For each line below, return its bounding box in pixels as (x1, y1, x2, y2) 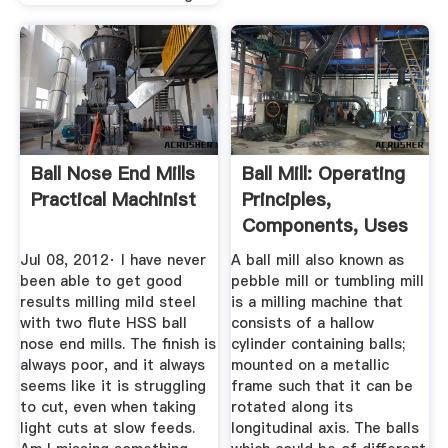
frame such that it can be (231, 376, 414, 397)
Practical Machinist (30, 186, 196, 212)
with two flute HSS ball (19, 313, 187, 334)
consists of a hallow (231, 313, 375, 334)
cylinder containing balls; (231, 334, 406, 355)
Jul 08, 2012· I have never (19, 250, 206, 271)
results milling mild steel (19, 292, 196, 313)
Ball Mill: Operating (242, 160, 406, 186)
